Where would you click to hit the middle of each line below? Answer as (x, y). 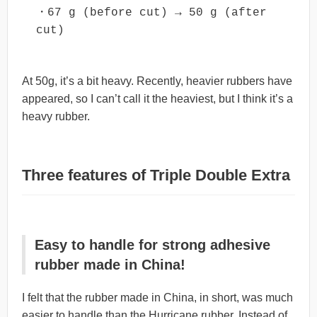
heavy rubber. (56, 116)
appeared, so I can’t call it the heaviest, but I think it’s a (157, 98)
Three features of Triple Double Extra (156, 175)
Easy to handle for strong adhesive (152, 244)
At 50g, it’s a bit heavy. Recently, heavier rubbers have (157, 81)
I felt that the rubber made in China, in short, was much (157, 297)
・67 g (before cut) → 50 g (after (151, 13)
